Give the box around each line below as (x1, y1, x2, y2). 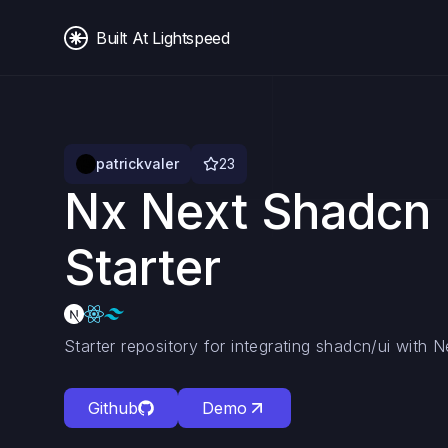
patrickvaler (96, 155, 179, 172)
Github (88, 398, 138, 418)
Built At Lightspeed (96, 27, 230, 48)
